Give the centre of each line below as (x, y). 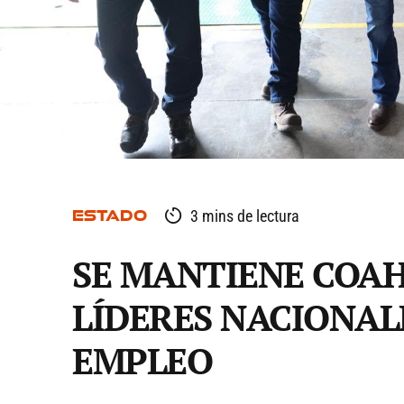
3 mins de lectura (245, 216)
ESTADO (110, 216)
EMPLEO (142, 360)
